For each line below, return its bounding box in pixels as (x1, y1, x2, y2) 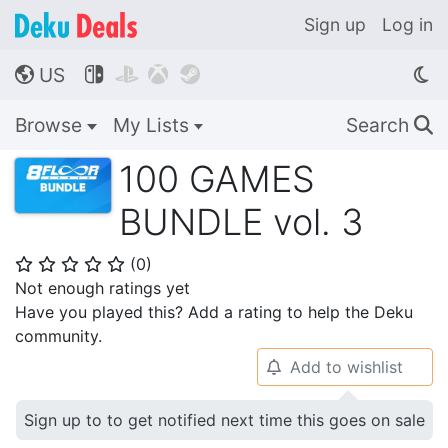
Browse (15, 113, 87, 137)
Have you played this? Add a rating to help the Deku (15, 302, 413, 322)
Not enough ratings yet (15, 278, 190, 298)
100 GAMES (119, 157, 315, 201)
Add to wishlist (289, 357, 403, 377)
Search (346, 113, 414, 137)
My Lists (112, 113, 194, 137)
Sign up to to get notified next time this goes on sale (24, 410, 425, 430)
